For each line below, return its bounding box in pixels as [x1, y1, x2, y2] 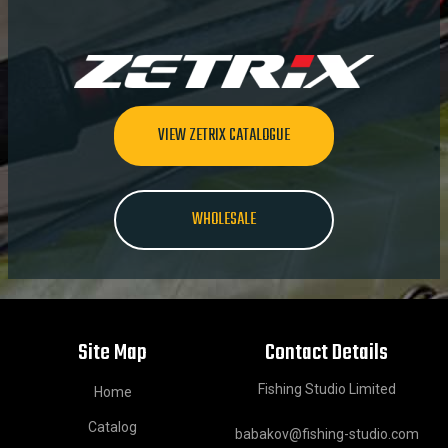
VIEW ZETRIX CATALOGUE [158, 123, 290, 150]
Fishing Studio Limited [257, 381, 396, 398]
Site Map [78, 336, 148, 371]
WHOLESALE [192, 207, 256, 234]
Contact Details [265, 336, 389, 371]
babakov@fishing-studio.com [234, 426, 419, 443]
